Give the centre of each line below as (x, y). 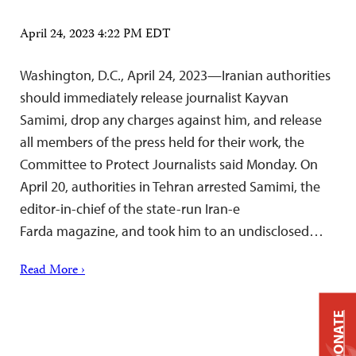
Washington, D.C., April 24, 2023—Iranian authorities (175, 75)
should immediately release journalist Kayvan (154, 97)
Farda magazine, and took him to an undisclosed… (172, 231)
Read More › (52, 271)
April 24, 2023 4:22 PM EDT (95, 35)
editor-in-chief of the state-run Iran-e (130, 209)
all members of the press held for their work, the (162, 142)
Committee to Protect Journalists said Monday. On (169, 164)
